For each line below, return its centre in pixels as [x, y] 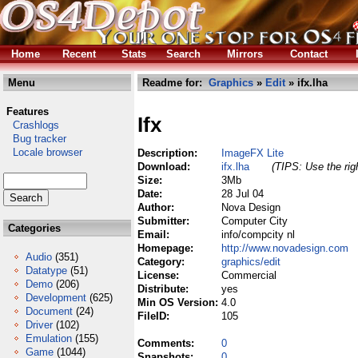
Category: [163, 262]
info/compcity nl [258, 235]
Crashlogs [31, 125]
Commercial [249, 275]
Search [183, 54]
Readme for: [174, 83]
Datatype [46, 270]
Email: [155, 235]
